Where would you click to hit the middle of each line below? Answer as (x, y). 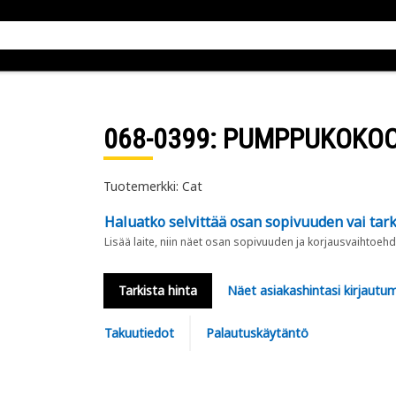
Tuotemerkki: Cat (152, 186)
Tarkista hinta (157, 290)
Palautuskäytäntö (257, 333)
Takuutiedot (139, 333)
